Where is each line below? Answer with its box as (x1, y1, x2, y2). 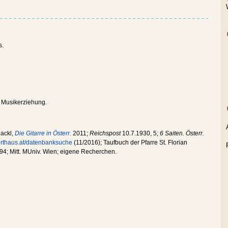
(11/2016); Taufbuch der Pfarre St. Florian (72, 139, 187, 146)
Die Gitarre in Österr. (15, 130, 71, 137)
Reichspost (90, 130, 121, 137)
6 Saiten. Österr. (160, 130, 204, 137)
